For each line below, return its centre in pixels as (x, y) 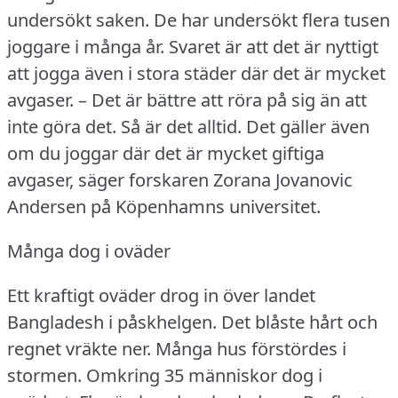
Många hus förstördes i (251, 348)
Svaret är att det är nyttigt (274, 46)
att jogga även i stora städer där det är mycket (196, 73)
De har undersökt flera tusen (272, 20)
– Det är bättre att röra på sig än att (223, 99)
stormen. (44, 375)
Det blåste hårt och (299, 322)
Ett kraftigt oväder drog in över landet (161, 295)
